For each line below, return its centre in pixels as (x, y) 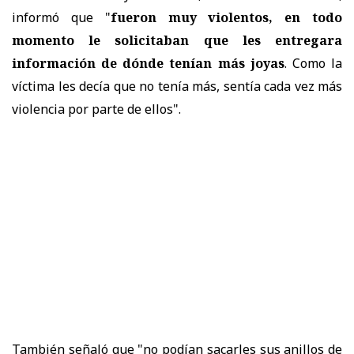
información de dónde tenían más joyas (148, 63)
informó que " (61, 17)
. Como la (313, 63)
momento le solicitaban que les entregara (177, 40)
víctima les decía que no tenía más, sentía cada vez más (177, 86)
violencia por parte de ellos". (96, 109)
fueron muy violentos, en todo (226, 17)
